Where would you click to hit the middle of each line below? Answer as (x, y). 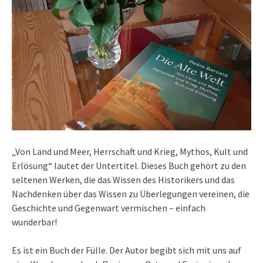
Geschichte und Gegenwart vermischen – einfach (109, 208)
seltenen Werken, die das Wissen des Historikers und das (123, 179)
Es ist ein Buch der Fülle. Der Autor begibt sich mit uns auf (127, 250)
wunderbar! (34, 222)
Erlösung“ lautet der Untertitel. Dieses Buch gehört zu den (129, 165)
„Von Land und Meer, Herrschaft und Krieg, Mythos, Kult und (130, 151)
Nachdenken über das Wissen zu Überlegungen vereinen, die (131, 193)
